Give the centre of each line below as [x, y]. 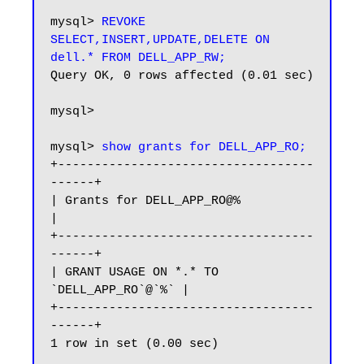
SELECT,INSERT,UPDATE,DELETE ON [160, 40]
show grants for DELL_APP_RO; [204, 147]
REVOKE [123, 22]
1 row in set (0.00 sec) [134, 344]
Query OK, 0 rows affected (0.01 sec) [182, 76]
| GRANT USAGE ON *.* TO [134, 273]
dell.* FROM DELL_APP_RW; [138, 58]
